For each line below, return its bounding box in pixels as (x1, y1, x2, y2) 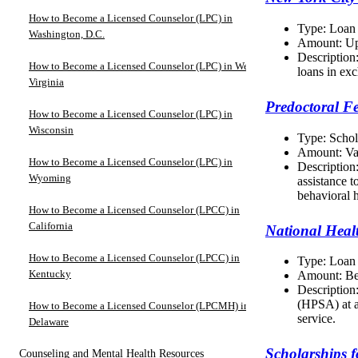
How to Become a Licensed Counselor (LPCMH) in (29, 299, 249, 312)
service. (297, 312, 336, 326)
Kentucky (29, 267, 71, 280)
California (29, 219, 73, 232)
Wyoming (29, 171, 71, 184)
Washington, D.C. (29, 27, 105, 40)
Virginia (29, 75, 64, 88)
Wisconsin (29, 123, 74, 136)
